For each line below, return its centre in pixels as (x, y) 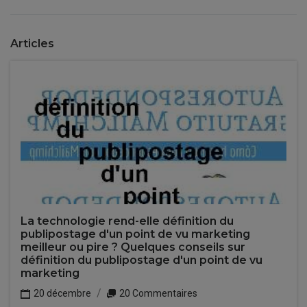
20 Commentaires (157, 293)
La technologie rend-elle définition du (127, 221)
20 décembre (61, 293)
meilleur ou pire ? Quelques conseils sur (133, 247)
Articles (32, 44)
